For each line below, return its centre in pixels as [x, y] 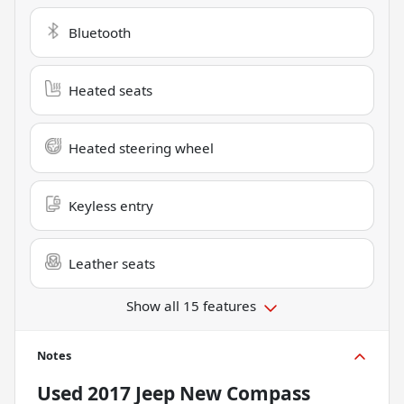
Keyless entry [111, 206]
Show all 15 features [191, 306]
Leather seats [112, 264]
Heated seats [110, 91]
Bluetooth [100, 33]
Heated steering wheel [141, 148]
